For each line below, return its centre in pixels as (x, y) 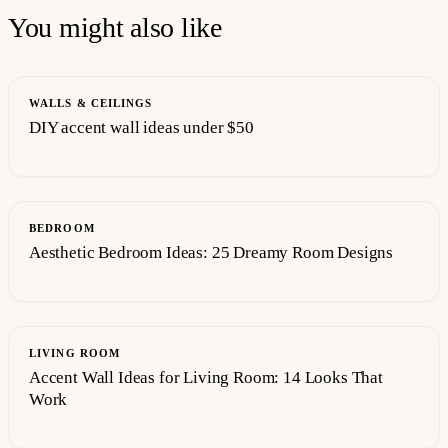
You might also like (115, 27)
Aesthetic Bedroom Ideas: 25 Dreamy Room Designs (211, 252)
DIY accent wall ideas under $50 (141, 127)
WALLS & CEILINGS (91, 102)
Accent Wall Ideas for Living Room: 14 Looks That (206, 377)
